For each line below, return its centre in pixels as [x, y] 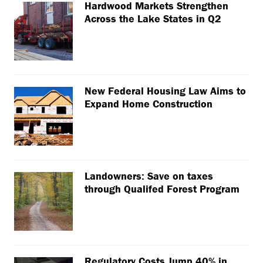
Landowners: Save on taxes [149, 176]
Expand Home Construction [149, 104]
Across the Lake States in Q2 [153, 19]
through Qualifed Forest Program [162, 189]
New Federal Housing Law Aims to [165, 91]
